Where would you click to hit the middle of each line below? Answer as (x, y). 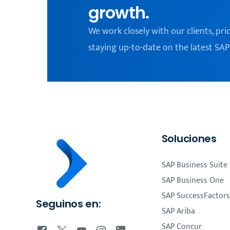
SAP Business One (193, 180)
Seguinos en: (69, 204)
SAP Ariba (178, 211)
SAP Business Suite (194, 165)
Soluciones (189, 139)
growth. (119, 13)
